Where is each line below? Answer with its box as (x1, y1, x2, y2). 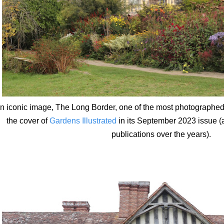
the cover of (6, 116, 49, 125)
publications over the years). (111, 129, 213, 138)
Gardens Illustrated (49, 116, 116, 125)
